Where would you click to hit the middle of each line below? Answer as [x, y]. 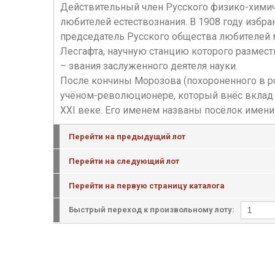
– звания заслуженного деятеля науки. [149, 66]
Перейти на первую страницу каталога [147, 186]
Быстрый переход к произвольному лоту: [152, 209]
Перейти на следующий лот [124, 161]
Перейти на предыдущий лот [127, 137]
